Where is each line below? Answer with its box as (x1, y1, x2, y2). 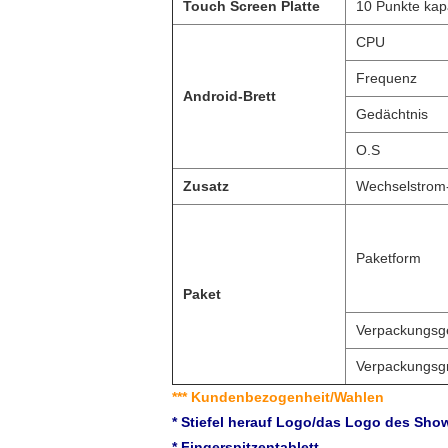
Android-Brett (183, 88, 276, 104)
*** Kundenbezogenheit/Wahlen (172, 389, 384, 405)
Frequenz (356, 70, 417, 86)
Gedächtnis (356, 106, 428, 122)
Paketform (356, 250, 421, 266)
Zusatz (183, 178, 229, 194)
